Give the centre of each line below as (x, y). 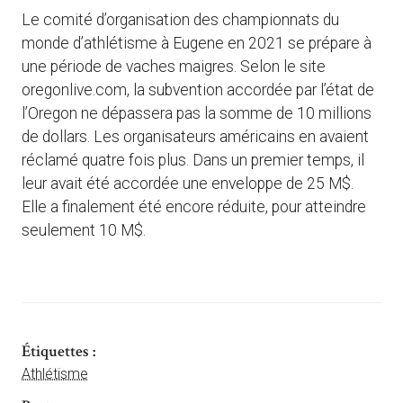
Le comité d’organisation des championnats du (180, 20)
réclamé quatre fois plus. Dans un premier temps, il (193, 161)
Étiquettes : (58, 351)
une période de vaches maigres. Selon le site (174, 67)
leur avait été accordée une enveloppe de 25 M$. (188, 184)
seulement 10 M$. (84, 231)
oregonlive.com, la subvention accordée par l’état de (198, 90)
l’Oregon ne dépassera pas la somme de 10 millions (197, 114)
